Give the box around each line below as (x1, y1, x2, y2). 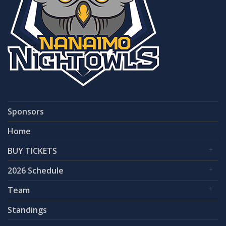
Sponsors (8, 105, 44, 117)
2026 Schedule (8, 164, 64, 176)
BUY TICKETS (8, 145, 57, 156)
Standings (8, 204, 47, 215)
